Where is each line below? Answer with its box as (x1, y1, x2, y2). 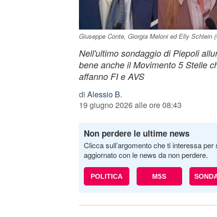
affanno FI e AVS (78, 70, 144, 82)
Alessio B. (87, 89, 122, 100)
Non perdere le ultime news (83, 127, 189, 139)
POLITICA (90, 172, 123, 180)
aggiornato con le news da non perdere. (83, 150, 208, 160)
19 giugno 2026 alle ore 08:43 (78, 99, 182, 110)
